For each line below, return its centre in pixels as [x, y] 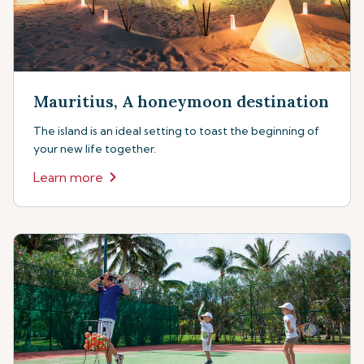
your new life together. [95, 149]
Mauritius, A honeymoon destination [181, 101]
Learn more [68, 177]
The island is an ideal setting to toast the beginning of [176, 131]
